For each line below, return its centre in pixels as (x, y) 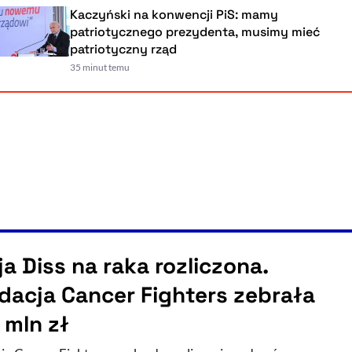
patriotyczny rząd (99, 49)
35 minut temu (76, 68)
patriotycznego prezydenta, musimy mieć (171, 32)
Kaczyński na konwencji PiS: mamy (150, 15)
